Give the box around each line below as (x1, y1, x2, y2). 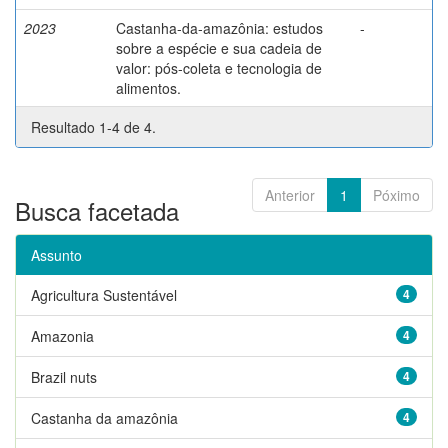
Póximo (373, 184, 420, 205)
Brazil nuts (31, 366, 97, 387)
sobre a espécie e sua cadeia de (116, 37, 322, 58)
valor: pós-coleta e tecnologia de (116, 57, 322, 78)
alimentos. (116, 77, 181, 98)
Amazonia (31, 325, 94, 346)
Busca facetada (15, 192, 179, 228)
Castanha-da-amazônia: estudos (116, 17, 323, 38)
